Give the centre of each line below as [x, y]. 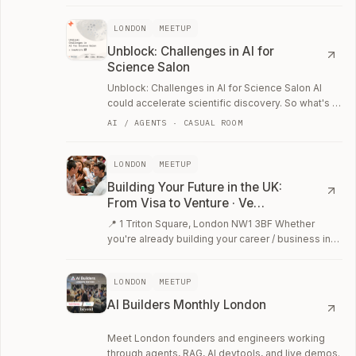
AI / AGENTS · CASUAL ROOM [175, 122]
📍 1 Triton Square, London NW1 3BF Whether [211, 223]
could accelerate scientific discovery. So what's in [224, 103]
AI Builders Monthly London [187, 304]
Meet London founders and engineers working [217, 338]
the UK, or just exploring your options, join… [209, 253]
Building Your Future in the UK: [195, 187]
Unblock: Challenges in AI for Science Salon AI [215, 87]
